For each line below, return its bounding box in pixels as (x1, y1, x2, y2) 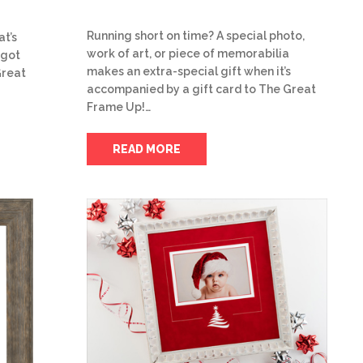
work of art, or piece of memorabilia (87, 46, 289, 60)
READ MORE (113, 142, 181, 156)
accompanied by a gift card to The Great (87, 82, 316, 96)
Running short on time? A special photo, (87, 28, 305, 42)
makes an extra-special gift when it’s (87, 64, 291, 78)
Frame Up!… (87, 100, 151, 113)
